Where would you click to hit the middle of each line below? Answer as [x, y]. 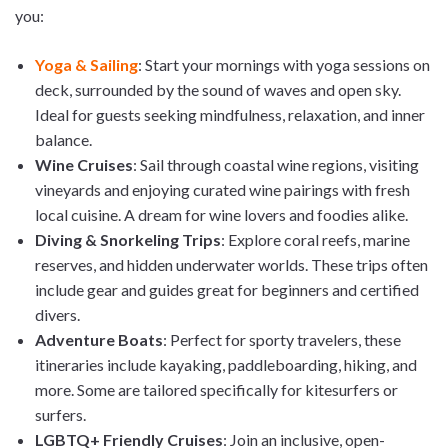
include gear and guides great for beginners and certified [227, 290]
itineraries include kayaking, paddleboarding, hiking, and [226, 365]
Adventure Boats [99, 340]
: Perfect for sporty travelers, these [282, 340]
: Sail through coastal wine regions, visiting [276, 165]
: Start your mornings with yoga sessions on [284, 65]
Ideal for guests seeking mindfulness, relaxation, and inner [230, 115]
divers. [57, 315]
